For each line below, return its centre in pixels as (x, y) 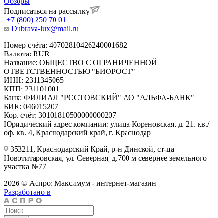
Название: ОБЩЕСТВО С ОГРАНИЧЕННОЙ (81, 62)
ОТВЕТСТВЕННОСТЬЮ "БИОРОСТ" (70, 71)
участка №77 (25, 166)
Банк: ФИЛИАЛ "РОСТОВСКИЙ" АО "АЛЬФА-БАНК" (99, 97)
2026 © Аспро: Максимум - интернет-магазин (80, 183)
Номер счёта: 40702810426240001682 (65, 45)
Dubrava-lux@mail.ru (45, 28)
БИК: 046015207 (31, 106)
